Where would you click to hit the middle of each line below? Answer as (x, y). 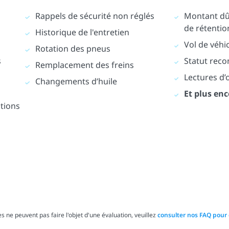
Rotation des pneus (73, 49)
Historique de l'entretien (82, 32)
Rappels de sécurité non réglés (95, 16)
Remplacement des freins (84, 65)
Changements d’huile (76, 82)
